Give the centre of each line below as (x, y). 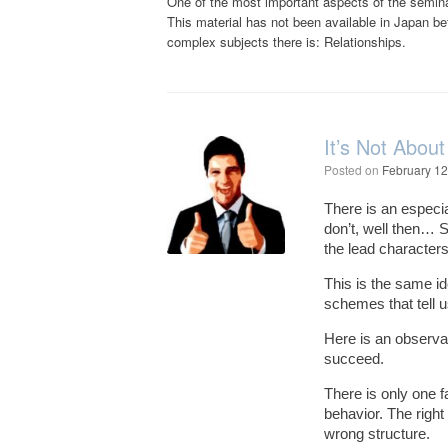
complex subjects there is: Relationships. (286, 41)
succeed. (354, 358)
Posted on (357, 169)
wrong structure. (377, 433)
